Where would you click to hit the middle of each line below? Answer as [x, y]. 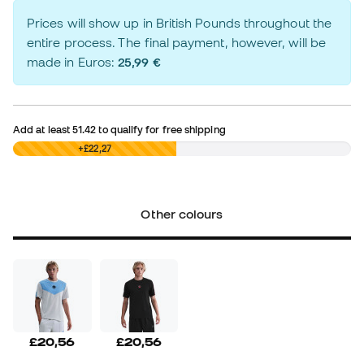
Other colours [182, 214]
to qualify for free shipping [161, 130]
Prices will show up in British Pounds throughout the [180, 23]
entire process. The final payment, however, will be [176, 43]
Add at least [43, 130]
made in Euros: [73, 62]
